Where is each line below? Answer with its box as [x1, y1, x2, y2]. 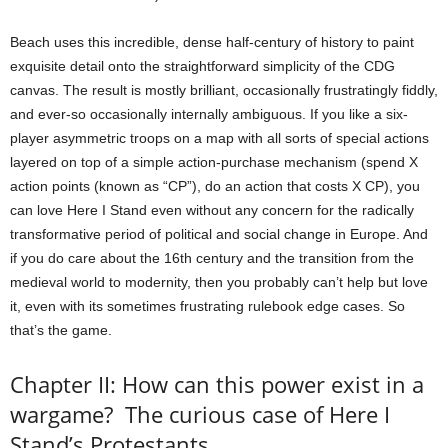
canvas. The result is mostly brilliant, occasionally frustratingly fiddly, [10, 82, 438, 99]
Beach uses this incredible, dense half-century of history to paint [10, 34, 414, 51]
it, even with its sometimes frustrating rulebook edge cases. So [10, 298, 405, 315]
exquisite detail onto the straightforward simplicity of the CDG [10, 58, 395, 75]
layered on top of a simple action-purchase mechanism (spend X [10, 154, 418, 171]
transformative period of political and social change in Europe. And [10, 226, 428, 243]
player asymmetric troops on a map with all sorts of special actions [10, 130, 429, 147]
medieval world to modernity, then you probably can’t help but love [10, 274, 428, 291]
